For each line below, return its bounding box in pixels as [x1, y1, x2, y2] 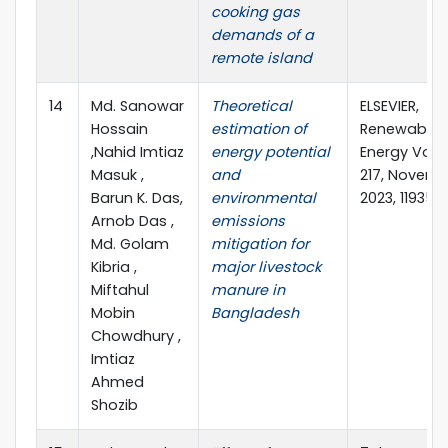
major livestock [211, 256, 321, 277]
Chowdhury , [91, 325, 181, 346]
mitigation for [211, 233, 309, 254]
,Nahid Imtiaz [91, 141, 184, 162]
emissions [211, 210, 285, 231]
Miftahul [91, 279, 149, 300]
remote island [211, 47, 312, 68]
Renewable [360, 118, 439, 139]
